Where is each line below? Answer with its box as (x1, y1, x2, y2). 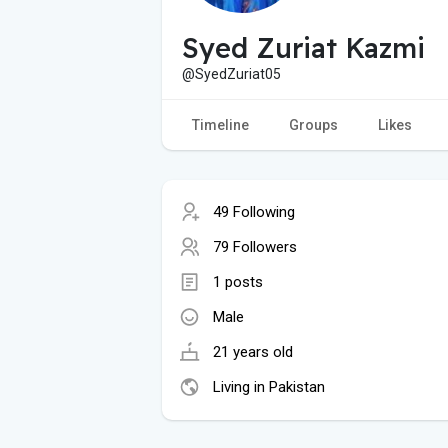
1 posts (213, 272, 263, 291)
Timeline (192, 116, 249, 133)
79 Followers (213, 237, 297, 256)
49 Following (213, 202, 295, 221)
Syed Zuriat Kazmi (182, 30, 425, 65)
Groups (289, 116, 338, 133)
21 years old (213, 342, 293, 361)
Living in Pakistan (213, 377, 325, 396)
